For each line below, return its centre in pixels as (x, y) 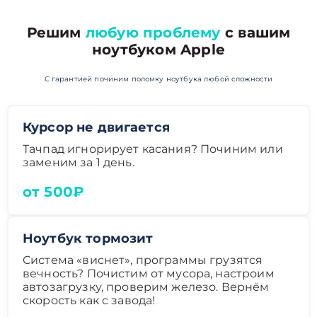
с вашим (255, 33)
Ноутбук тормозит (88, 238)
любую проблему (153, 33)
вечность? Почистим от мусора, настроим (149, 273)
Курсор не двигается (96, 127)
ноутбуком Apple (158, 50)
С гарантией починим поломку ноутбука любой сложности (158, 79)
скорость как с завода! (89, 300)
